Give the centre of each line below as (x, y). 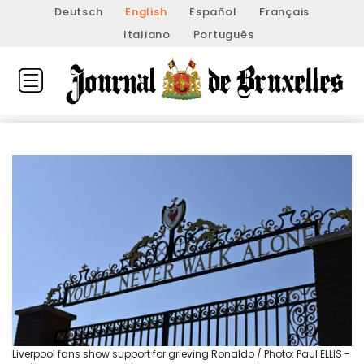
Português (223, 35)
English (146, 12)
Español (213, 12)
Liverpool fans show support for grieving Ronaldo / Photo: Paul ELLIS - (181, 354)
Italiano (147, 35)
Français (284, 12)
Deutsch (79, 12)
